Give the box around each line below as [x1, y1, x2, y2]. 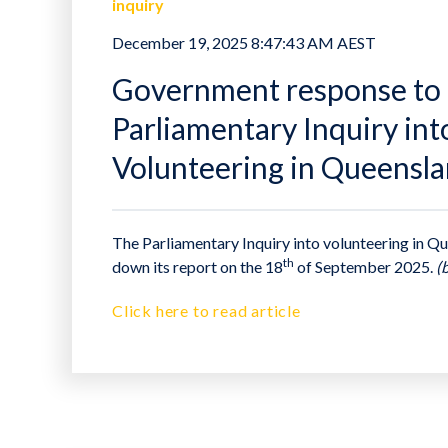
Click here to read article [112, 301, 301, 321]
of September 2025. [294, 257, 436, 277]
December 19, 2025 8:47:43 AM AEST [112, 33, 376, 53]
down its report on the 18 [112, 257, 283, 277]
